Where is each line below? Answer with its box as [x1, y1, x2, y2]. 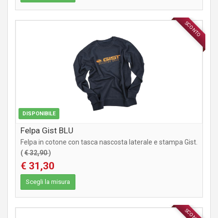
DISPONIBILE [22, 110, 55, 117]
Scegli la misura [26, 178, 70, 186]
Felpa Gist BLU [20, 126, 73, 136]
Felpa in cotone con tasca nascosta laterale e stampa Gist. [20, 138, 198, 146]
